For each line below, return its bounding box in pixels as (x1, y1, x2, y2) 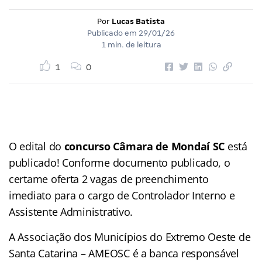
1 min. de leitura (101, 40, 161, 49)
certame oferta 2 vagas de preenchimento (9, 171, 209, 186)
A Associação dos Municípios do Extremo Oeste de (9, 229, 251, 244)
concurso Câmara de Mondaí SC (64, 139, 225, 153)
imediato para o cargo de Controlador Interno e (9, 188, 235, 202)
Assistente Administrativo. (9, 204, 133, 219)
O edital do (9, 139, 64, 153)
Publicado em (87, 28, 139, 37)
